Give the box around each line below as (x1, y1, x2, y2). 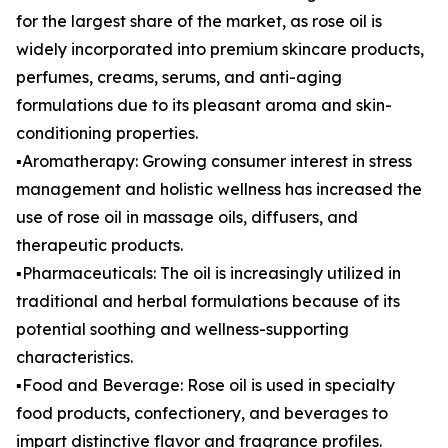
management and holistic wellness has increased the (16, 179, 422, 200)
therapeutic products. (16, 235, 183, 256)
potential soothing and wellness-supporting (16, 319, 349, 340)
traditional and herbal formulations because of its (16, 291, 400, 312)
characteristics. (16, 347, 133, 368)
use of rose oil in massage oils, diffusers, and (16, 207, 358, 228)
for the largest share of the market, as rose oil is (16, 11, 382, 32)
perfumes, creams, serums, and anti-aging (16, 67, 342, 88)
